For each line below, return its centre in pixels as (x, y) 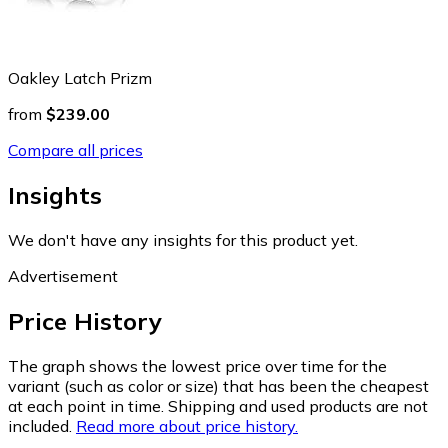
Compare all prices (75, 149)
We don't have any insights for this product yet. (183, 239)
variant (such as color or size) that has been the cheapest (218, 385)
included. (40, 425)
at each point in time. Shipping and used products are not (218, 405)
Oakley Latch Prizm (80, 77)
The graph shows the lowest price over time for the (197, 365)
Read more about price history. (187, 425)
